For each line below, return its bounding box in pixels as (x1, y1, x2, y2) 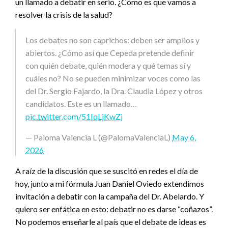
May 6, (172, 132, 196, 142)
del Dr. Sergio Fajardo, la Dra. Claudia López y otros (25, 86, 203, 96)
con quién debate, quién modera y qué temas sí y (25, 61, 191, 71)
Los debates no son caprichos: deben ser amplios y (25, 35, 199, 45)
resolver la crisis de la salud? (15, 10, 112, 20)
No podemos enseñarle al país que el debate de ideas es (15, 217, 206, 227)
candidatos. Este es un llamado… (25, 99, 137, 109)
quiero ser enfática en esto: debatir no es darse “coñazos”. (15, 204, 213, 214)
